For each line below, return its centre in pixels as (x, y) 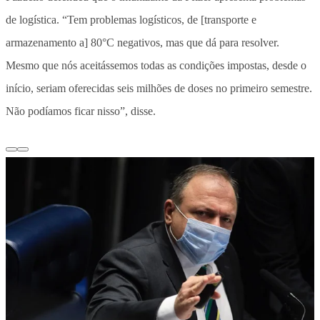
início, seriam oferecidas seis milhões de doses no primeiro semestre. (159, 88)
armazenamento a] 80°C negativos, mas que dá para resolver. (142, 42)
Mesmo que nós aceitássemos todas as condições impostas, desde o (156, 65)
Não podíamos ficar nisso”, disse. (81, 111)
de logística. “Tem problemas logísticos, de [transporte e (131, 19)
